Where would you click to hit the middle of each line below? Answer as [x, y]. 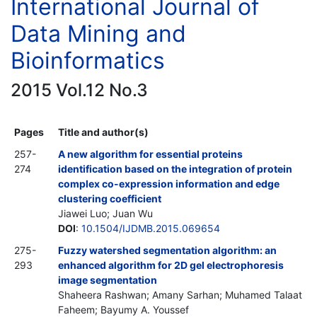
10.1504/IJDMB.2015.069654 [151, 228]
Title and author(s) [103, 132]
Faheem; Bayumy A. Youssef [123, 309]
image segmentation [108, 279]
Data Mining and [98, 33]
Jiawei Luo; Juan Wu [105, 213]
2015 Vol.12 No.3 [79, 90]
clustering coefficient [110, 198]
